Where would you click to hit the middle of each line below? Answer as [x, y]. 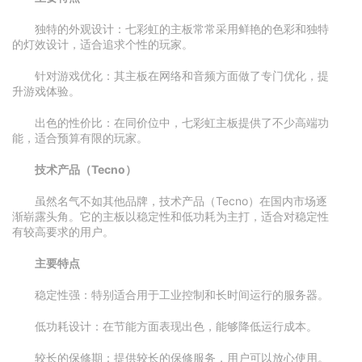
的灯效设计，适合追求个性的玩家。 [103, 44]
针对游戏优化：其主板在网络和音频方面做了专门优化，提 [182, 76]
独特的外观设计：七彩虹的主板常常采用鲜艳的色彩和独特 [182, 29]
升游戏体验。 [46, 91]
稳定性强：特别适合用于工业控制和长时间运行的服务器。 [182, 295]
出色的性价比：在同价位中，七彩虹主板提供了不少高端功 [182, 122]
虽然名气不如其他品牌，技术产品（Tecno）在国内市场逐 [181, 201]
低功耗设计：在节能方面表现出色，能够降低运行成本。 [176, 326]
